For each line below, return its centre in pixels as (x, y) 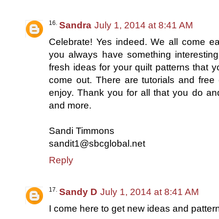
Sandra (75, 25)
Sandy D (78, 192)
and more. (70, 105)
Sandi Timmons (82, 131)
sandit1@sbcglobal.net (97, 143)
